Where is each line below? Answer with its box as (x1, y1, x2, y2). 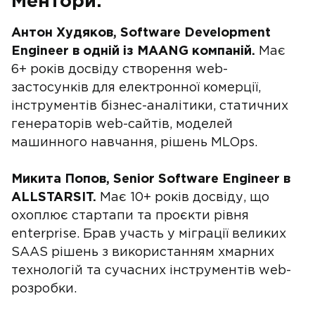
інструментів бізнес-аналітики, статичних (11, 101, 288, 112)
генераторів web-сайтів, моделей (11, 119, 233, 130)
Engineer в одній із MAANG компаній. (11, 46, 255, 57)
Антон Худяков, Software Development (11, 27, 271, 39)
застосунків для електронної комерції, (11, 82, 261, 94)
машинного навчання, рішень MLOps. (11, 137, 257, 148)
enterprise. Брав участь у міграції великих (11, 229, 286, 240)
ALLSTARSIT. (11, 192, 96, 203)
